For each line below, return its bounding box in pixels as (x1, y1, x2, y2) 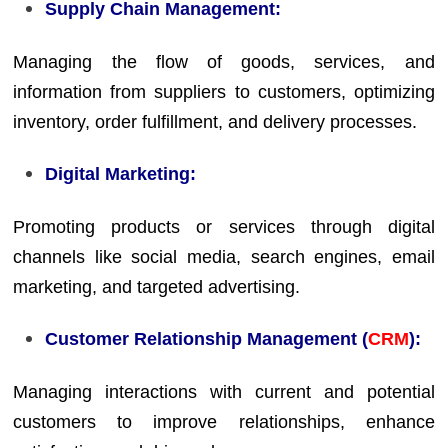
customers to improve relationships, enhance (13, 411, 435, 432)
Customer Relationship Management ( (45, 329, 369, 349)
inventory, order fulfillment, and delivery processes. (13, 111, 418, 132)
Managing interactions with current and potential (13, 381, 435, 402)
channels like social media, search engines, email (13, 246, 435, 267)
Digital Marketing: (45, 164, 197, 184)
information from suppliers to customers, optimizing (13, 81, 435, 102)
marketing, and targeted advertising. (13, 276, 301, 297)
